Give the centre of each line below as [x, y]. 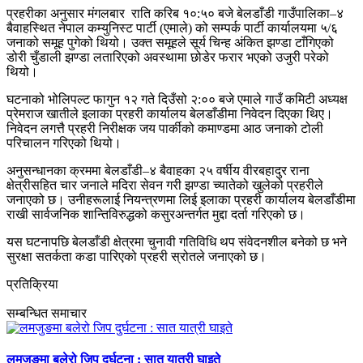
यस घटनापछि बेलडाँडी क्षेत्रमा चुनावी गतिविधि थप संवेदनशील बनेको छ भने [177, 241]
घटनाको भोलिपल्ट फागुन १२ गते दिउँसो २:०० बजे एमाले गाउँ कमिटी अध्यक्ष [177, 99]
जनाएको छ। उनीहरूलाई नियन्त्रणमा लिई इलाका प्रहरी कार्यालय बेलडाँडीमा [181, 199]
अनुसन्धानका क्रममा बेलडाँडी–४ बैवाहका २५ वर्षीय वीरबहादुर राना [158, 170]
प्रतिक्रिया [32, 284]
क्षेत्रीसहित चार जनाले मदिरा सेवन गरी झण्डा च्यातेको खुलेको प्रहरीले [165, 185]
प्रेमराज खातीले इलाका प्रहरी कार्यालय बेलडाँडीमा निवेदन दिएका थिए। [170, 113]
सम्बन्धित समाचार [47, 313]
